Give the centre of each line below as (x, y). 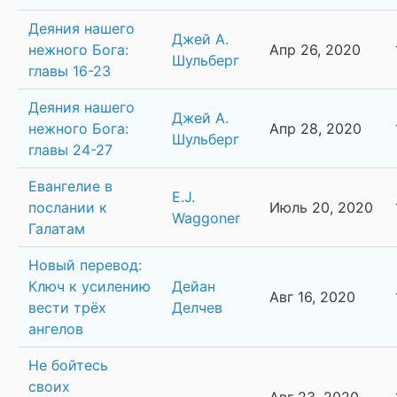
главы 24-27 (70, 150)
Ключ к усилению (90, 287)
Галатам (57, 229)
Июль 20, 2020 (321, 208)
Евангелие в (70, 187)
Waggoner (206, 218)
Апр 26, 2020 (315, 50)
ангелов (56, 329)
